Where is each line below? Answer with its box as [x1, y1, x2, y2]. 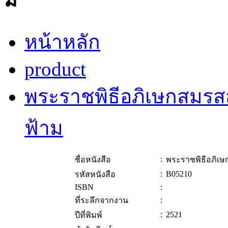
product [24, 58, 86, 80]
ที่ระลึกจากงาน [75, 196, 128, 205]
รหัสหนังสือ [75, 170, 116, 179]
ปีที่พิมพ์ [75, 211, 102, 220]
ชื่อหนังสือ [75, 155, 111, 164]
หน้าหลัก [24, 31, 100, 53]
